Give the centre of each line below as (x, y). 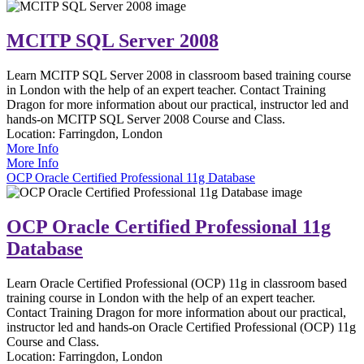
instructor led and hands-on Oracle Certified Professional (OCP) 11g (181, 327)
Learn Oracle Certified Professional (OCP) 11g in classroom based (177, 284)
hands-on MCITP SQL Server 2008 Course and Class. (146, 119)
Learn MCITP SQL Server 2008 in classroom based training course (179, 76)
